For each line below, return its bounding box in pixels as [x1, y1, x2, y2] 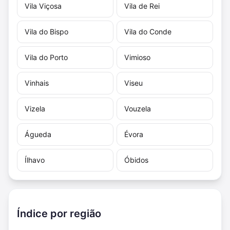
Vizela [25, 104, 45, 113]
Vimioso [124, 52, 150, 62]
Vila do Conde [124, 27, 171, 36]
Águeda [25, 129, 51, 139]
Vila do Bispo [25, 27, 68, 36]
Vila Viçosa [25, 1, 62, 10]
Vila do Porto [25, 52, 68, 62]
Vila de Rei [124, 1, 160, 10]
